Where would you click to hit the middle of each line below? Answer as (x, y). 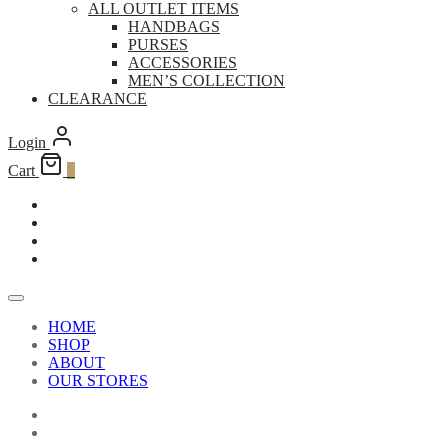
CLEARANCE (97, 99)
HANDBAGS (174, 27)
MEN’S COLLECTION (206, 81)
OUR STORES (98, 381)
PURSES (158, 45)
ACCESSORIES (182, 63)
